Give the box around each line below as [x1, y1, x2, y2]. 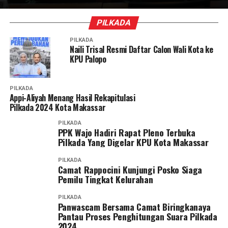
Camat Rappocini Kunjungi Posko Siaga [58, 163, 202, 176]
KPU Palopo [69, 53, 106, 65]
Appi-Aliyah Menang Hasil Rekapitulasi [9, 92, 135, 104]
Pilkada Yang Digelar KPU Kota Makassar [58, 135, 211, 149]
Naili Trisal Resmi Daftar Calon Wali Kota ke [69, 43, 213, 55]
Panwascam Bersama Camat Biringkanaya [58, 200, 211, 213]
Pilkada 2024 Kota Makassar [9, 101, 108, 113]
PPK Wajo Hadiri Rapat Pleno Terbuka [58, 126, 195, 139]
